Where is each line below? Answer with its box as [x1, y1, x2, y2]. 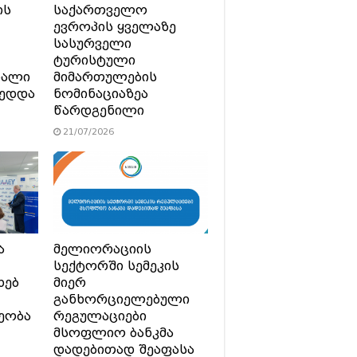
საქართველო [53, 2, 147, 18]
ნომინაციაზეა [53, 86, 148, 101]
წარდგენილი [53, 103, 144, 118]
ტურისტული [53, 53, 135, 68]
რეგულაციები [53, 308, 147, 324]
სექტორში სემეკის [53, 258, 179, 273]
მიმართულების [53, 69, 157, 84]
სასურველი [53, 36, 131, 51]
